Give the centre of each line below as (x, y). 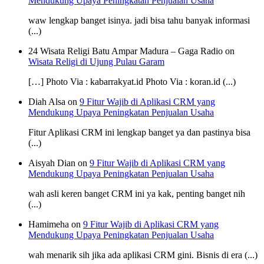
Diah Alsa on (54, 101)
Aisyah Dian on (59, 163)
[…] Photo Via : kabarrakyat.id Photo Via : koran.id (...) (132, 81)
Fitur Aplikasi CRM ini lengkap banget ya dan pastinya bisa (139, 132)
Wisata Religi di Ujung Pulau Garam (96, 61)
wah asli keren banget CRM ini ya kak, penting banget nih (137, 193)
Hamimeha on (56, 224)
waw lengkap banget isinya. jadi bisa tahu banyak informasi (139, 20)
